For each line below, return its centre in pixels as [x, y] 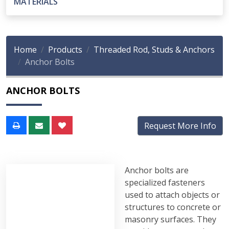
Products [65, 50]
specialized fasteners [165, 182]
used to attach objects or [172, 195]
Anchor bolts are [157, 170]
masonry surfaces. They [170, 219]
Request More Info [180, 126]
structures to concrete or [173, 207]
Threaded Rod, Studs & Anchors [154, 50]
